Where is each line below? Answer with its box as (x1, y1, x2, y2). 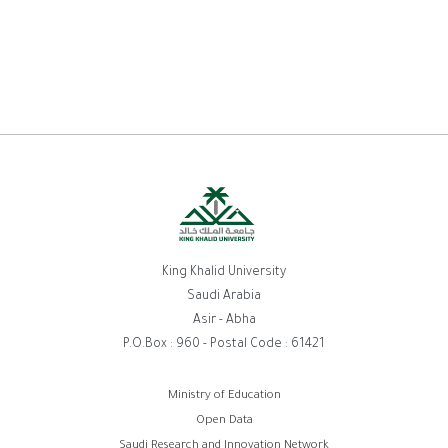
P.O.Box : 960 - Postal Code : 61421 (123, 338, 325, 353)
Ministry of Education (167, 390, 281, 404)
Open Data (195, 415, 253, 429)
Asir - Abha (192, 314, 256, 329)
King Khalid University (162, 266, 286, 281)
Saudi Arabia (187, 290, 261, 305)
